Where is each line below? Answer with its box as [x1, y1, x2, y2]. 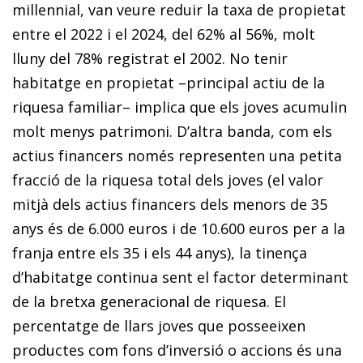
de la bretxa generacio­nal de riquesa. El [12, 292, 286, 312]
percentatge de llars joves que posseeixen [12, 316, 305, 336]
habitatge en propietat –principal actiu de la [12, 73, 325, 93]
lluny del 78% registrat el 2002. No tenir [12, 49, 288, 69]
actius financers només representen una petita [12, 146, 342, 166]
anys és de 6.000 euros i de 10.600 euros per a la [12, 219, 345, 239]
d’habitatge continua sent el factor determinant [12, 267, 348, 288]
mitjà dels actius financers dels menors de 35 [12, 194, 327, 215]
